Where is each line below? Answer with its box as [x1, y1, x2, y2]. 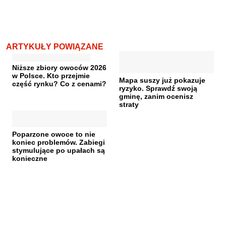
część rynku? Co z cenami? [12, 80, 106, 88]
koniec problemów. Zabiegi [12, 138, 105, 147]
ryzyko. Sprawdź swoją [119, 84, 197, 93]
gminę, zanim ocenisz [119, 92, 193, 101]
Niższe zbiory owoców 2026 [12, 64, 106, 72]
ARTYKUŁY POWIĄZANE [6, 42, 103, 51]
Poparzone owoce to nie [12, 130, 95, 139]
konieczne [12, 154, 47, 163]
